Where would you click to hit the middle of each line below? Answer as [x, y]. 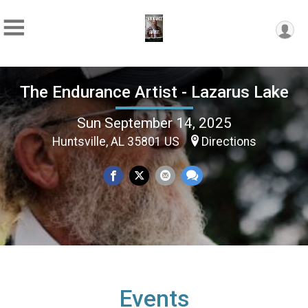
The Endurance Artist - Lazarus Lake [154, 92]
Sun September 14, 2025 [154, 123]
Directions [229, 141]
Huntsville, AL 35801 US [117, 141]
